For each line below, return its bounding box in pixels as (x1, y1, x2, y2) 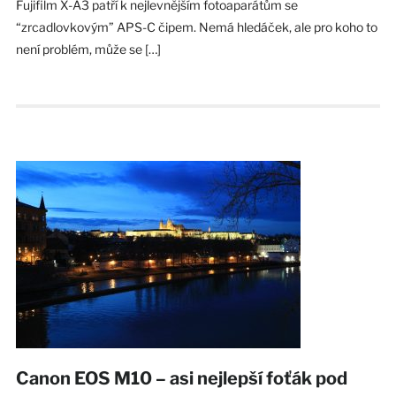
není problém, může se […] (15, 41, 161, 57)
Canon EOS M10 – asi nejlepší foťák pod (15, 367, 347, 389)
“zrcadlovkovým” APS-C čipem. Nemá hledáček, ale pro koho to (15, 19, 377, 34)
